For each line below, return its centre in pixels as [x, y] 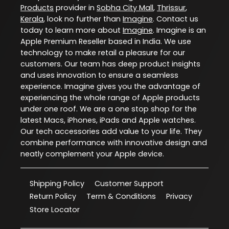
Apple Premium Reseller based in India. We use [106, 41]
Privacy [179, 197]
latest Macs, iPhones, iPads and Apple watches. [108, 120]
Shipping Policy [57, 183]
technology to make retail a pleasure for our [103, 52]
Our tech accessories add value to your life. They [111, 131]
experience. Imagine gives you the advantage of [110, 86]
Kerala [32, 19]
